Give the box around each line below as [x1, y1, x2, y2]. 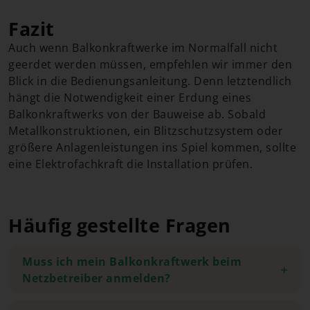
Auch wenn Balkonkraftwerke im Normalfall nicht [8, 40, 277, 55]
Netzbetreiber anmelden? [22, 271, 171, 286]
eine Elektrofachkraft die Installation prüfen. [8, 156, 253, 172]
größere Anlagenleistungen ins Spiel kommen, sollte [8, 140, 296, 155]
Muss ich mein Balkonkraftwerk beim [22, 254, 241, 270]
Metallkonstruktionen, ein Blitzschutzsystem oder [8, 123, 283, 138]
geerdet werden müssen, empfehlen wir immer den [8, 57, 292, 72]
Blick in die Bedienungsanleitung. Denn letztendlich [8, 73, 292, 89]
